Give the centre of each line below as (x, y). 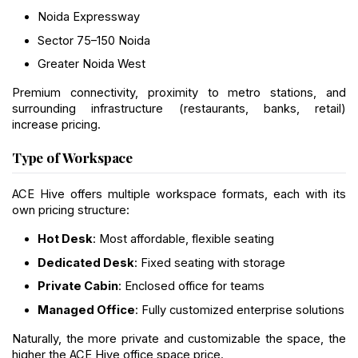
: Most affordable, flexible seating (183, 239)
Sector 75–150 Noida (94, 40)
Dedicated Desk (86, 263)
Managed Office (86, 310)
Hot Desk (65, 239)
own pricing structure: (71, 211)
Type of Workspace (73, 157)
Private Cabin (78, 286)
